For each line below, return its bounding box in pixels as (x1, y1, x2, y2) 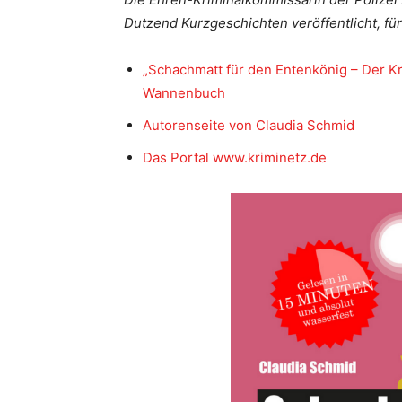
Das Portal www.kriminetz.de (143, 149, 327, 166)
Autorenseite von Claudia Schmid (143, 117, 354, 134)
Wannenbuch (143, 84, 225, 101)
